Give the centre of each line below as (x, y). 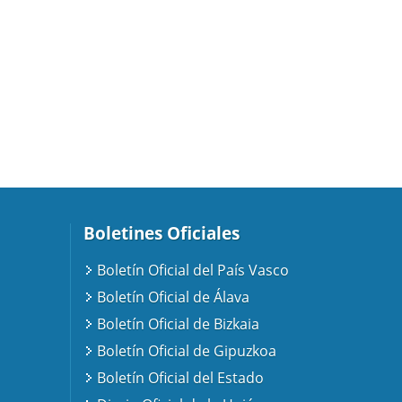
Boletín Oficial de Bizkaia (178, 324)
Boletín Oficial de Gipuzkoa (186, 351)
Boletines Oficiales (162, 233)
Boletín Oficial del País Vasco (192, 271)
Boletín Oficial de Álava (173, 297)
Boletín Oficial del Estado (180, 378)
